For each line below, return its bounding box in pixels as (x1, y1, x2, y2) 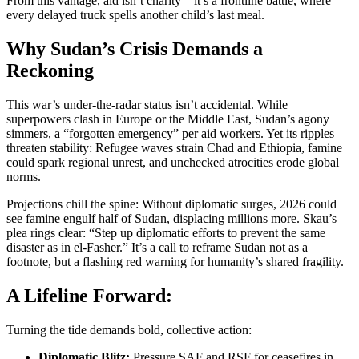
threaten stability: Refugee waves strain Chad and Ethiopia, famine (6, 141, 342, 155)
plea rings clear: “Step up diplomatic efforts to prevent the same (6, 226, 325, 240)
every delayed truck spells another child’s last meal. (6, 8, 264, 22)
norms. (6, 170, 41, 184)
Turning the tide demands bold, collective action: (6, 322, 252, 337)
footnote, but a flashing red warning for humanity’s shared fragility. (6, 255, 344, 269)
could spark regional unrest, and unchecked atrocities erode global (6, 155, 339, 170)
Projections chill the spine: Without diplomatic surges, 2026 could (6, 197, 337, 212)
